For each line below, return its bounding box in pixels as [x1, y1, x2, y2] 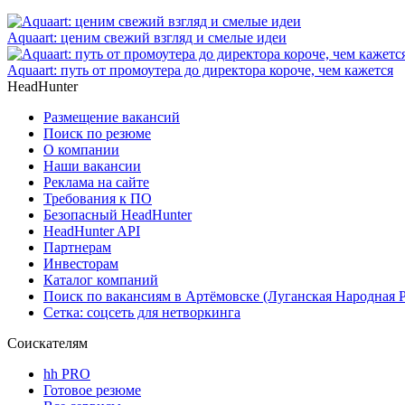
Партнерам [43, 239, 111, 255]
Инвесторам [43, 255, 118, 271]
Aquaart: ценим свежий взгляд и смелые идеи [7, 29, 287, 45]
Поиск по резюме [43, 125, 151, 141]
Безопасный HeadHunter [43, 206, 192, 222]
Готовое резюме [43, 381, 141, 398]
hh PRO [43, 365, 90, 381]
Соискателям [7, 334, 88, 351]
